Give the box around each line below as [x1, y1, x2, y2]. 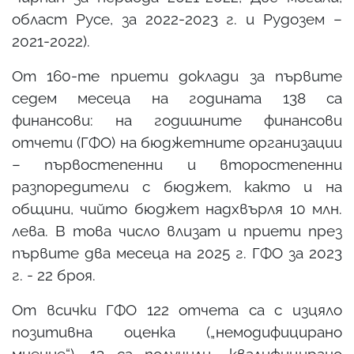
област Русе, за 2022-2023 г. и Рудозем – [12, 9, 342, 28]
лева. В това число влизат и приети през [12, 221, 342, 239]
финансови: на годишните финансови [12, 111, 342, 129]
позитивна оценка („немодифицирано [12, 322, 342, 341]
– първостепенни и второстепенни [12, 155, 342, 173]
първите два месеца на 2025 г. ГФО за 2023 [12, 243, 342, 262]
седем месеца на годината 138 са [12, 88, 342, 107]
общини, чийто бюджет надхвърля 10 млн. [12, 199, 342, 217]
